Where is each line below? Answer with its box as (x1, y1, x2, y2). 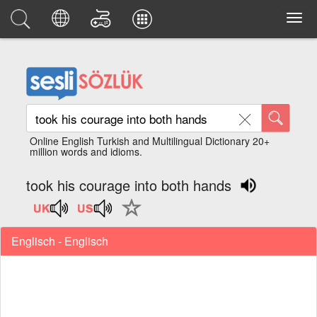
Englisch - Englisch (11, 233, 108, 249)
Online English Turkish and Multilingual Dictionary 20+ (30, 134, 270, 148)
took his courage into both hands (26, 175, 232, 195)
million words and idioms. (30, 144, 143, 158)
